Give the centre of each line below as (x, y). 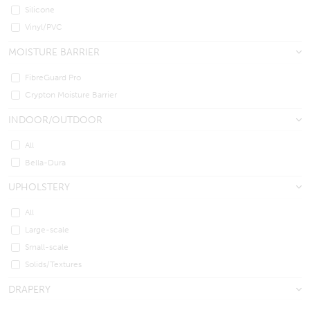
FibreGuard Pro (53, 77)
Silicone (40, 10)
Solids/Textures (53, 264)
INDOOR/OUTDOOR (55, 119)
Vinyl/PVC (44, 27)
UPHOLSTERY (39, 187)
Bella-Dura (45, 162)
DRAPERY (29, 289)
